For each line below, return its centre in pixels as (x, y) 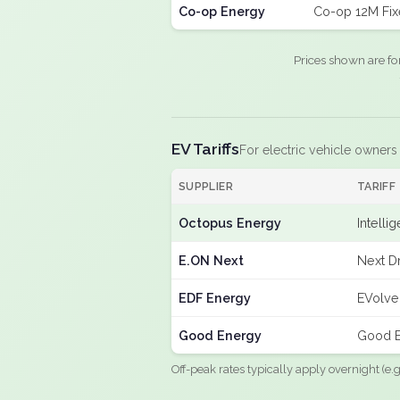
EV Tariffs (205, 149)
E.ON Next (211, 260)
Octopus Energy (230, 223)
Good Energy (220, 335)
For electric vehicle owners (318, 150)
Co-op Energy (222, 11)
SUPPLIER (206, 186)
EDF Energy (215, 298)
